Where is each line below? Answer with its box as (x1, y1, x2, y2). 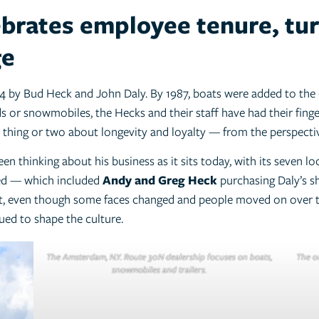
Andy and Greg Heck (103, 172, 217, 189)
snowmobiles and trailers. (112, 263, 207, 276)
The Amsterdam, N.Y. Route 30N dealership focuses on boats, (46, 251, 273, 263)
